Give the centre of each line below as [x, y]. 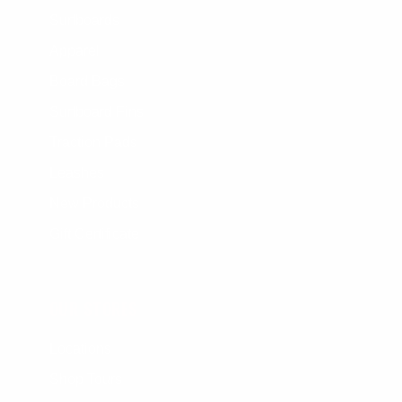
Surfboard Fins [96, 112]
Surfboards [84, 21]
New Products [94, 204]
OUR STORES [94, 308]
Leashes [77, 173]
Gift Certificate [94, 234]
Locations [80, 348]
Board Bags [87, 82]
